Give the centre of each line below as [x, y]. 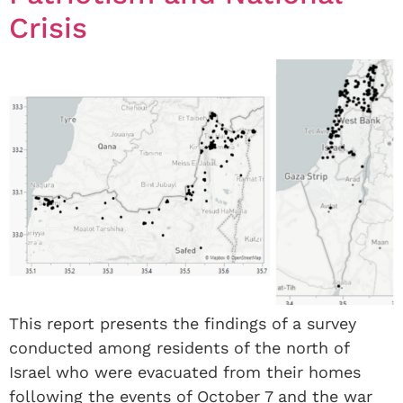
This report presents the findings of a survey [183, 323]
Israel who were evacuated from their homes [185, 372]
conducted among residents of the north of [179, 347]
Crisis [48, 28]
